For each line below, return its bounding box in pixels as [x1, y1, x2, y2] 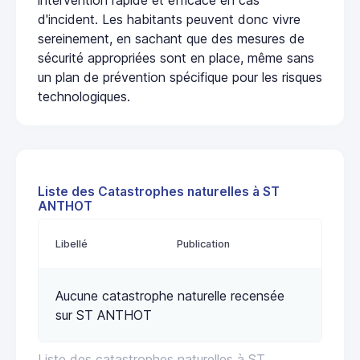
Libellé [55, 237, 88, 250]
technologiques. [38, 88, 130, 104]
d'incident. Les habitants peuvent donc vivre [38, 10, 301, 27]
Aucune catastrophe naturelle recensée [55, 287, 284, 304]
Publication [177, 237, 230, 250]
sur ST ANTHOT [55, 306, 152, 323]
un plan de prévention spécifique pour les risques [38, 68, 322, 85]
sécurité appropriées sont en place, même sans [38, 49, 314, 66]
